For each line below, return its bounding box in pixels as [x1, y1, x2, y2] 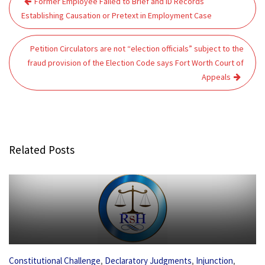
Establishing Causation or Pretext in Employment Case [21, 10, 212, 21]
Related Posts [9, 143, 75, 157]
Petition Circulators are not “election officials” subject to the [30, 43, 244, 54]
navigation [8, 3, 82, 24]
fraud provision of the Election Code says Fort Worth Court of [27, 57, 244, 68]
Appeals [202, 72, 231, 82]
